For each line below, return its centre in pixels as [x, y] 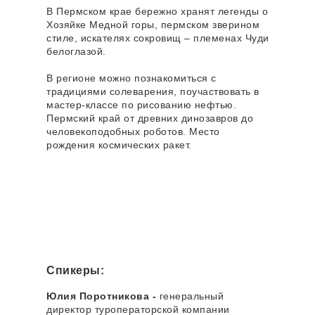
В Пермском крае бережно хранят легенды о [157, 12]
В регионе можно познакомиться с [131, 78]
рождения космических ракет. [119, 145]
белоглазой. [76, 52]
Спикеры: [75, 271]
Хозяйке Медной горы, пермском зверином [153, 25]
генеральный [191, 296]
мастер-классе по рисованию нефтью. [141, 105]
